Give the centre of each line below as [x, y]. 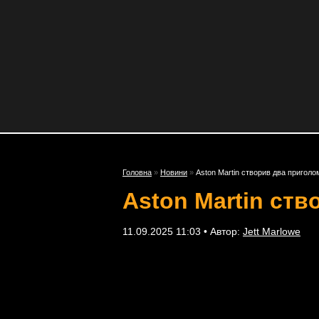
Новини [174, 172]
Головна [137, 172]
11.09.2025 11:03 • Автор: [183, 231]
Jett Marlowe [272, 231]
